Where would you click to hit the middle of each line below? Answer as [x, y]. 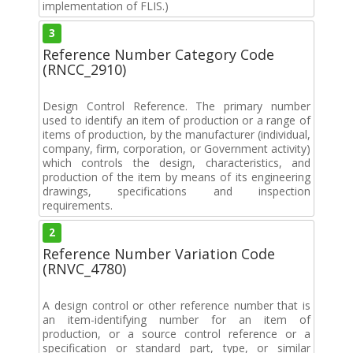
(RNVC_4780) [84, 268]
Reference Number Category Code [158, 54]
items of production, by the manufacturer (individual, [176, 134]
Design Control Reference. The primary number [176, 106]
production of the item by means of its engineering [176, 176]
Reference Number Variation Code [159, 253]
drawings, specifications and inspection [176, 191]
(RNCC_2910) [84, 69]
